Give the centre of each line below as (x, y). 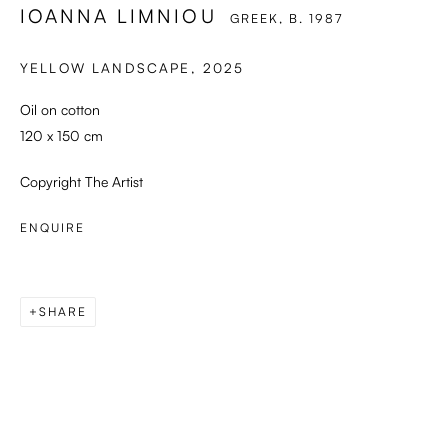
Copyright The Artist (81, 182)
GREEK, (259, 18)
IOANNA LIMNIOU (118, 16)
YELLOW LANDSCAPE (105, 68)
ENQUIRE (52, 228)
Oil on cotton (60, 110)
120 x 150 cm (61, 136)
